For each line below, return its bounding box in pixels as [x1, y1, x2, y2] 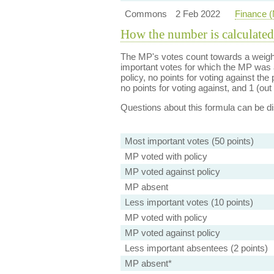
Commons [124, 9, 167, 19]
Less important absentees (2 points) [124, 243, 268, 253]
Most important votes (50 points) [124, 136, 254, 146]
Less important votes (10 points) [124, 197, 253, 207]
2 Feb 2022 [175, 9, 220, 19]
